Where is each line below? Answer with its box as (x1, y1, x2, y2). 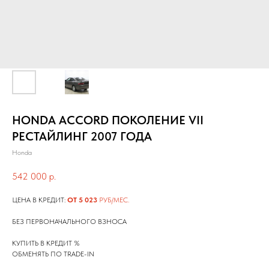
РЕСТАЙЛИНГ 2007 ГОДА (12, 129, 152, 144)
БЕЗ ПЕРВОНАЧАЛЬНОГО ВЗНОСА (12, 217, 127, 226)
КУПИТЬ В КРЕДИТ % (12, 239, 80, 248)
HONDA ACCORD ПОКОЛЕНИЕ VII (12, 113, 204, 127)
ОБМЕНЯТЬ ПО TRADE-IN (12, 250, 94, 259)
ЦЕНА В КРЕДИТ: (12, 196, 67, 205)
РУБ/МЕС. (97, 196, 129, 205)
